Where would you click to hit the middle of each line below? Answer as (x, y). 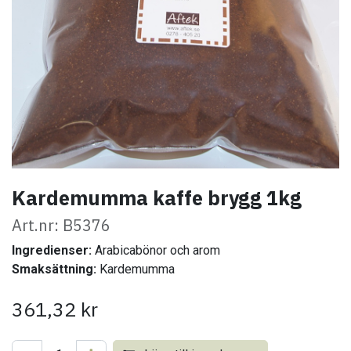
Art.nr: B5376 (61, 226)
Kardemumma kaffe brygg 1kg (157, 198)
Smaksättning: (54, 270)
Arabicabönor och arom (156, 251)
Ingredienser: (52, 251)
